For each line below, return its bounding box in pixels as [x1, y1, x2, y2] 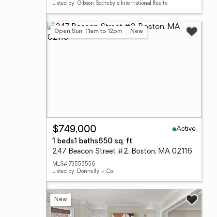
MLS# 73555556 [52, 162, 95, 167]
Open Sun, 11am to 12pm [54, 28, 123, 34]
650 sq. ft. [98, 138, 134, 145]
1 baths [74, 138, 98, 145]
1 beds [52, 138, 74, 145]
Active [176, 125, 196, 133]
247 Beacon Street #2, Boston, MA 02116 [52, 148, 192, 155]
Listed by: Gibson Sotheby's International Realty [52, 1, 168, 6]
